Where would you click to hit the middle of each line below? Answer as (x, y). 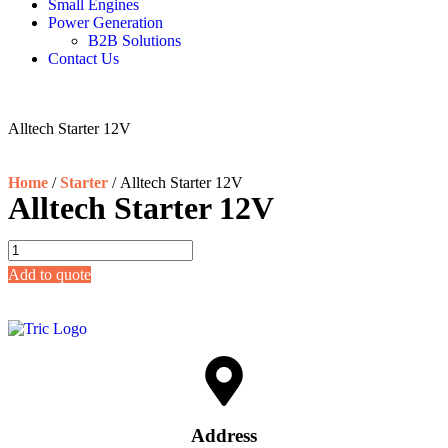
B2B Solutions (134, 41)
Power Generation (105, 23)
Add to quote (49, 275)
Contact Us (83, 59)
